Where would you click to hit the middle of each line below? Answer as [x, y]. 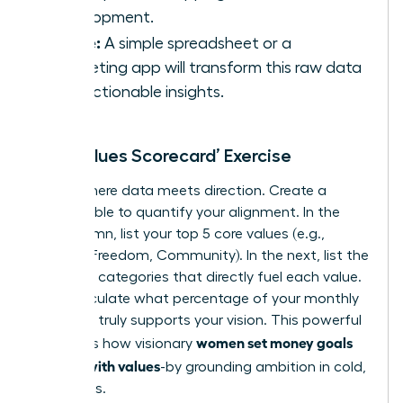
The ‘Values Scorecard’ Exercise [162, 156]
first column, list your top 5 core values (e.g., [179, 234]
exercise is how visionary [115, 344]
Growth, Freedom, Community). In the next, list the [201, 256]
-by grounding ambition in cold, [263, 367]
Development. [103, 18]
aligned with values [97, 366]
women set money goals [274, 342]
